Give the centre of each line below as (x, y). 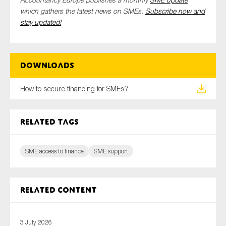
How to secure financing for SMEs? (74, 89)
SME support (111, 151)
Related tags (49, 122)
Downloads (47, 66)
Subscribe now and (175, 11)
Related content (59, 190)
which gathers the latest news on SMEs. (83, 11)
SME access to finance (54, 151)
